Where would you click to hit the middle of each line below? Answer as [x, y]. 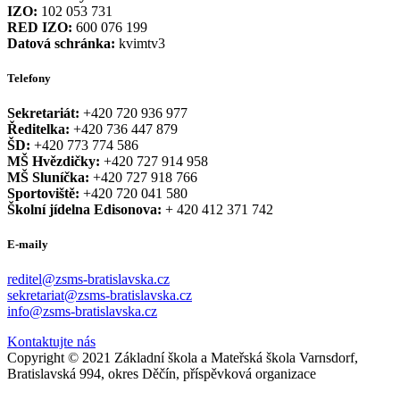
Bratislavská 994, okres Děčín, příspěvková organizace [162, 374]
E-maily [28, 245]
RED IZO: [40, 27]
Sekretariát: [43, 113]
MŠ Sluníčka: [48, 178]
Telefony [29, 78]
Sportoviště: [43, 194]
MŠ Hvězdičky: [54, 162]
